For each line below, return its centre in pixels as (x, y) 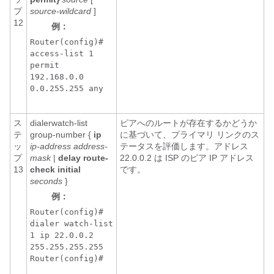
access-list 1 (62, 54)
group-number (59, 135)
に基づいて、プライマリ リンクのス (190, 135)
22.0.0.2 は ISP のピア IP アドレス (187, 158)
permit (45, 65)
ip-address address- (69, 146)
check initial (55, 169)
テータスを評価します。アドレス (184, 146)
